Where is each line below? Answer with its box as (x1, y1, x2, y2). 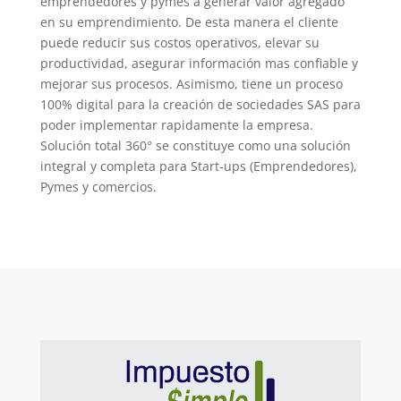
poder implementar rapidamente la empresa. (39, 116, 313, 133)
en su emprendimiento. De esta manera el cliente (39, 13, 338, 30)
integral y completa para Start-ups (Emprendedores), (39, 158, 357, 175)
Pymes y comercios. (39, 178, 157, 195)
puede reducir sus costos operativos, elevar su (39, 34, 320, 51)
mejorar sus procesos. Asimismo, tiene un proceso (39, 75, 343, 92)
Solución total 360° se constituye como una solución (39, 137, 351, 154)
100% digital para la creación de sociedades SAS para (39, 96, 361, 113)
